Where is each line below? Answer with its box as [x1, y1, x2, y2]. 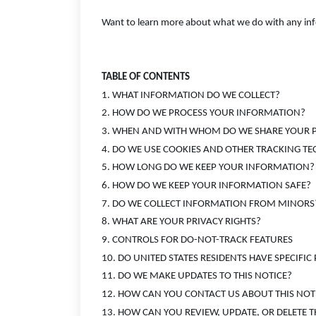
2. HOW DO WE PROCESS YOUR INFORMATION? [102, 108, 305, 119]
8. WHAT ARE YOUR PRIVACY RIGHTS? [102, 217, 261, 228]
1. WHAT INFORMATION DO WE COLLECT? [102, 90, 280, 101]
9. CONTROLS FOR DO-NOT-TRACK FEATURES [102, 234, 293, 245]
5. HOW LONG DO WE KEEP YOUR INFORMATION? [102, 162, 315, 174]
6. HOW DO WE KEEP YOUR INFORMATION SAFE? [102, 180, 311, 191]
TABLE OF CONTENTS [102, 72, 190, 83]
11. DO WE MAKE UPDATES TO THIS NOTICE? [102, 271, 292, 282]
